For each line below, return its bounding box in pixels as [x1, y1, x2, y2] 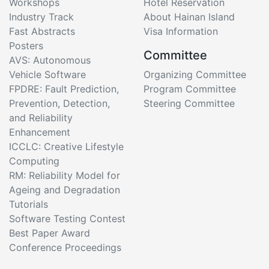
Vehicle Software [9, 68, 86, 81]
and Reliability [9, 112, 73, 124]
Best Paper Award [9, 227, 90, 240]
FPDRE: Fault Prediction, [9, 83, 119, 95]
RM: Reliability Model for [9, 169, 120, 182]
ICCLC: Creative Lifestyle [9, 141, 124, 153]
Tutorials [9, 198, 48, 211]
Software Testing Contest [9, 213, 125, 225]
